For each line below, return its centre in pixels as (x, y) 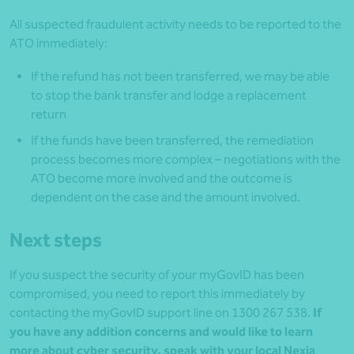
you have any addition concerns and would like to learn (161, 332)
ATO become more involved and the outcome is (162, 179)
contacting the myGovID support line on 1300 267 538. (161, 313)
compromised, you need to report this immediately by (157, 294)
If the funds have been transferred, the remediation (172, 141)
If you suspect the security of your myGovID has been (157, 275)
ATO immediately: (58, 43)
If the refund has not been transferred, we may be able (180, 77)
